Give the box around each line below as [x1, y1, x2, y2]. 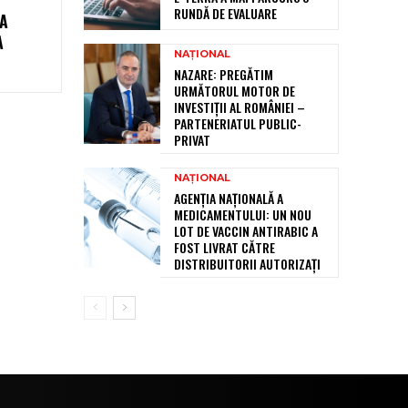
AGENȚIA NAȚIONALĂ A [174, 189, 283, 209]
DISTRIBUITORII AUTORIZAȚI [174, 254, 321, 274]
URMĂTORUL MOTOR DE [174, 81, 295, 101]
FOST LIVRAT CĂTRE [174, 238, 275, 258]
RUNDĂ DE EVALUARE [174, 4, 277, 24]
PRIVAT [174, 130, 210, 150]
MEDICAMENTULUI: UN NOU [174, 205, 311, 225]
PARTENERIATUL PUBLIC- [174, 114, 301, 134]
